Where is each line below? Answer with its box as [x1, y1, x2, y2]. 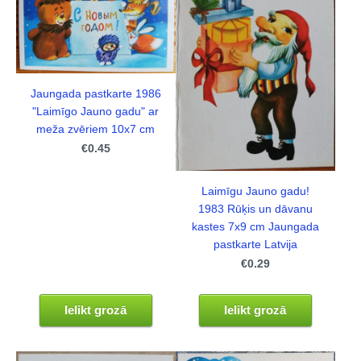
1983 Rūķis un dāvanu [197, 203, 313, 216]
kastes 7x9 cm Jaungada [191, 221, 319, 234]
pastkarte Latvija [213, 239, 297, 251]
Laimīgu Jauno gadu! [201, 185, 309, 198]
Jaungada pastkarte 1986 [30, 87, 161, 100]
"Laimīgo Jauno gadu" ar [32, 105, 160, 118]
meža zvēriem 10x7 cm [36, 122, 156, 135]
